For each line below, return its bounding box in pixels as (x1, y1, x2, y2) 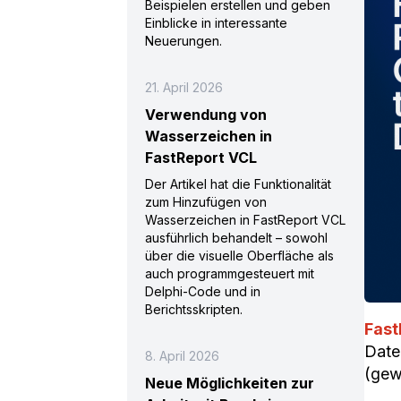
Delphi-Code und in (145, 284, 260, 299)
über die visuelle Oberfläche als (145, 248, 334, 263)
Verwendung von (145, 106, 267, 124)
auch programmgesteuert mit (145, 266, 314, 281)
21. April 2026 (145, 80, 223, 95)
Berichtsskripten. (145, 302, 243, 317)
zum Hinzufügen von (145, 194, 267, 209)
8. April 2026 (145, 348, 219, 363)
